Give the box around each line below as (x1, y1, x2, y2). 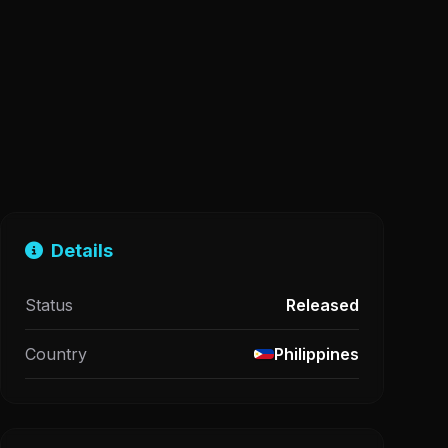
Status (25, 295, 73, 315)
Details (51, 240, 113, 261)
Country (25, 344, 87, 364)
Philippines (274, 344, 359, 364)
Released (286, 295, 359, 315)
